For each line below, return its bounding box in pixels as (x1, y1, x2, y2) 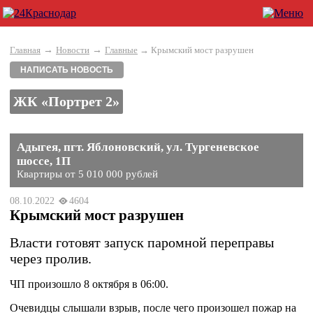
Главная (10, 45, 41, 55)
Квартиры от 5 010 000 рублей (17, 168, 158, 180)
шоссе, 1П (17, 154, 71, 168)
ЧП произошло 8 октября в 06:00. (10, 278, 168, 290)
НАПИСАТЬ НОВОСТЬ (20, 65, 113, 75)
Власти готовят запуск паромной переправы (10, 235, 274, 250)
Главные (105, 45, 138, 55)
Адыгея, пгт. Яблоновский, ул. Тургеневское (17, 140, 259, 154)
